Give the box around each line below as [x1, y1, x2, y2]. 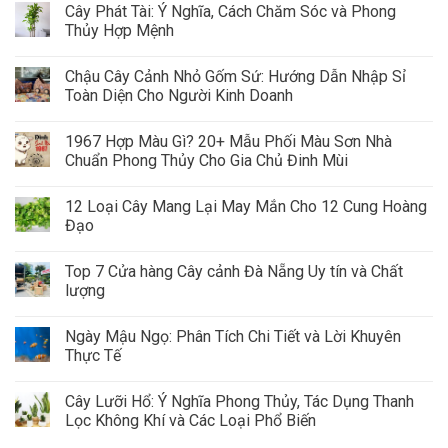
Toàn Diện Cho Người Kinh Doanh [65, 85, 293, 105]
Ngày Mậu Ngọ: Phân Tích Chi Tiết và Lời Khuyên [65, 326, 401, 346]
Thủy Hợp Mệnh [65, 20, 174, 40]
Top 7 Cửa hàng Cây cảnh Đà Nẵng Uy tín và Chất [65, 261, 403, 281]
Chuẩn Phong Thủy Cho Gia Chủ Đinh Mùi [65, 150, 348, 170]
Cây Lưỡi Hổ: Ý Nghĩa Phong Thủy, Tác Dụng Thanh [65, 391, 414, 411]
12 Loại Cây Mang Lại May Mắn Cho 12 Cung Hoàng [65, 196, 427, 216]
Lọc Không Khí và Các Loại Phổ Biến [65, 410, 316, 430]
